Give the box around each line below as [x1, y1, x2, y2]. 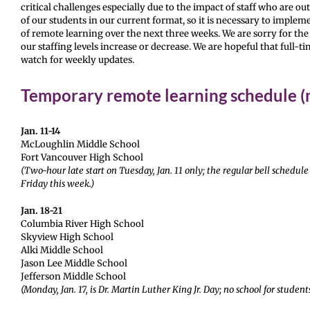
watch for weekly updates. [20, 54, 134, 66]
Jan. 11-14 [20, 125, 60, 137]
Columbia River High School [20, 218, 144, 230]
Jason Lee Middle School [20, 257, 127, 269]
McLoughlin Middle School [20, 138, 140, 150]
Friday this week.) [20, 178, 94, 190]
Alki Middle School [20, 244, 103, 256]
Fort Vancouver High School [20, 152, 143, 163]
